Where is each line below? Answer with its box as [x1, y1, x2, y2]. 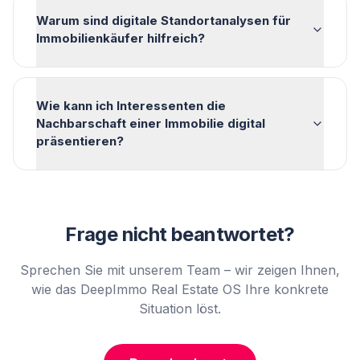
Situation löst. [139, 301, 221, 317]
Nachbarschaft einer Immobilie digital [36, 116, 265, 131]
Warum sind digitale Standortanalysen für [36, 13, 291, 28]
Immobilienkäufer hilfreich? [36, 31, 205, 46]
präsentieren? [36, 133, 124, 149]
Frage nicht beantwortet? [65, 223, 295, 246]
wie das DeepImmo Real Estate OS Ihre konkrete [31, 281, 329, 297]
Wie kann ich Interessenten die [36, 98, 226, 113]
